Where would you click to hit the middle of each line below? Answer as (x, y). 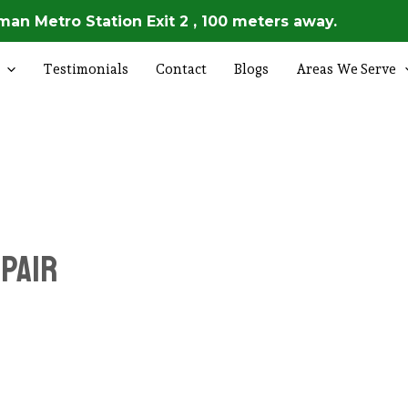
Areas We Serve (346, 69)
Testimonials (86, 69)
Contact (181, 69)
